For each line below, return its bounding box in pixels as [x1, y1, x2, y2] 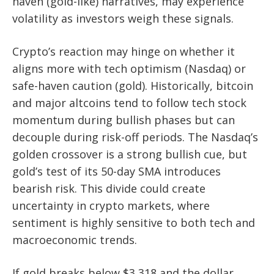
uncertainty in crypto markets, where [12, 198, 210, 213]
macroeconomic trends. [12, 232, 137, 248]
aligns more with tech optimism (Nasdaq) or [12, 61, 246, 76]
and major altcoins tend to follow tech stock [12, 95, 246, 111]
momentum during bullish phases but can [12, 113, 235, 128]
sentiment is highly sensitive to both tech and [12, 215, 255, 231]
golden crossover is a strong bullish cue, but [12, 147, 247, 162]
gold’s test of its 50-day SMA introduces [12, 164, 221, 179]
